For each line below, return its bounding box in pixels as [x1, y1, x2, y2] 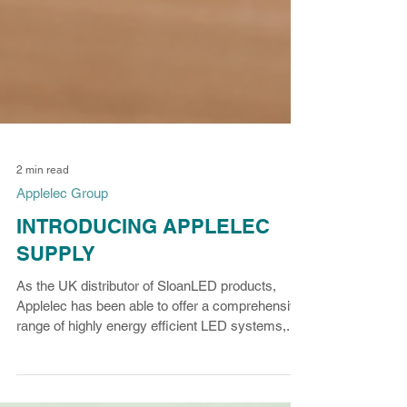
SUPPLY [16, 314, 95, 338]
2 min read [16, 236, 69, 249]
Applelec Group [16, 258, 108, 273]
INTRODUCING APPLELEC [16, 287, 270, 311]
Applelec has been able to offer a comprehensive [16, 371, 304, 386]
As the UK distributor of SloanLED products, [16, 351, 276, 366]
